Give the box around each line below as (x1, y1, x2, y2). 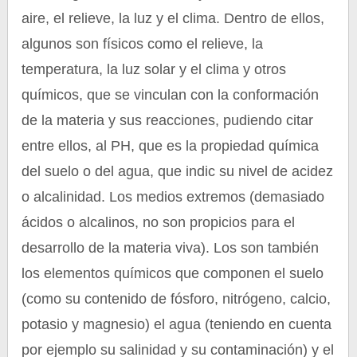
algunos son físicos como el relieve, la (22, 36, 264, 52)
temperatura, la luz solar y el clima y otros (22, 61, 287, 77)
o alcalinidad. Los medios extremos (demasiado (22, 189, 325, 205)
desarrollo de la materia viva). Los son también (22, 240, 320, 256)
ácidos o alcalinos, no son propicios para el (22, 214, 296, 230)
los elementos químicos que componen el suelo (22, 265, 324, 281)
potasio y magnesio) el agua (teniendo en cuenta (22, 316, 332, 332)
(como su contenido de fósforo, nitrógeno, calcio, (22, 291, 331, 307)
